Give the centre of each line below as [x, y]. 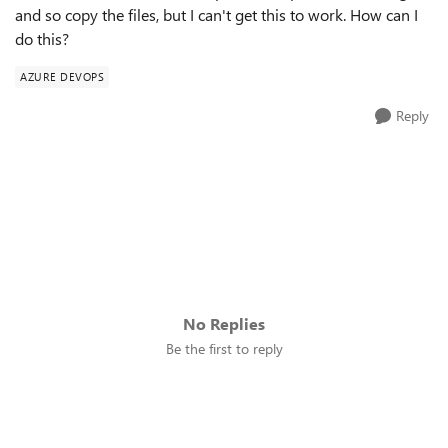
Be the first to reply [224, 348]
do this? [42, 38]
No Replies [224, 323]
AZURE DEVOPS [62, 76]
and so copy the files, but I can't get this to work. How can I [216, 14]
